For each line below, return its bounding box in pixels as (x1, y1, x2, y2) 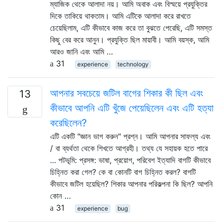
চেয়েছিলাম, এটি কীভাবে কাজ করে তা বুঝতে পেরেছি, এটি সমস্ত (50, 22, 212, 33)
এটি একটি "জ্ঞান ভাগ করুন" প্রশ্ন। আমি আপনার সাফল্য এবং (50, 131, 211, 141)
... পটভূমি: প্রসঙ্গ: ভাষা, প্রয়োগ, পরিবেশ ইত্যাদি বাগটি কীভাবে (50, 155, 211, 165)
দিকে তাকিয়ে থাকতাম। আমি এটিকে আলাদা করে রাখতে (50, 10, 191, 21)
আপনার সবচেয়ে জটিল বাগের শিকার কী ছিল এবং (50, 87, 203, 99)
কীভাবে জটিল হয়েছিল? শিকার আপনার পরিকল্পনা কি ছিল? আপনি (50, 178, 213, 189)
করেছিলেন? (50, 116, 87, 129)
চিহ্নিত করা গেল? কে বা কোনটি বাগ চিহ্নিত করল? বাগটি (50, 166, 196, 177)
